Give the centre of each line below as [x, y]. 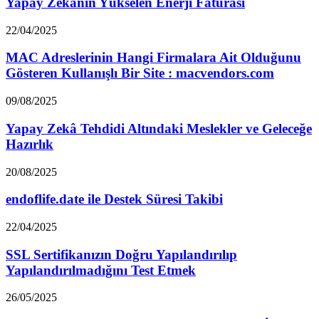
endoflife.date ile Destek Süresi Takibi [114, 199]
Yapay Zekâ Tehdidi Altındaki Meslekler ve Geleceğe [159, 128]
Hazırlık [30, 144]
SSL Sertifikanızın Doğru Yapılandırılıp [121, 254]
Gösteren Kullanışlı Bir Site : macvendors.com [140, 73]
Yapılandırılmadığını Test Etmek [101, 270]
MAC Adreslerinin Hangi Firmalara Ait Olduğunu [153, 58]
